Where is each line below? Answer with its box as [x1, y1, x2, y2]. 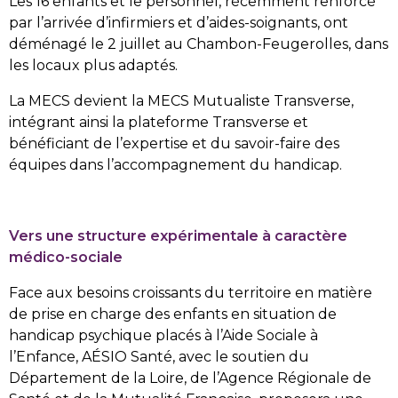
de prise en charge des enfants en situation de [9, 305, 337, 322]
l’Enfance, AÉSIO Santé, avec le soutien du [9, 347, 309, 365]
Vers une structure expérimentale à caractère [9, 227, 347, 244]
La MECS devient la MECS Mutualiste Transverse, [9, 92, 354, 109]
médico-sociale [9, 248, 123, 266]
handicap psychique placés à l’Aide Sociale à [9, 326, 318, 344]
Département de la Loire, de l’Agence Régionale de [9, 369, 371, 386]
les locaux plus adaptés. [9, 56, 178, 74]
